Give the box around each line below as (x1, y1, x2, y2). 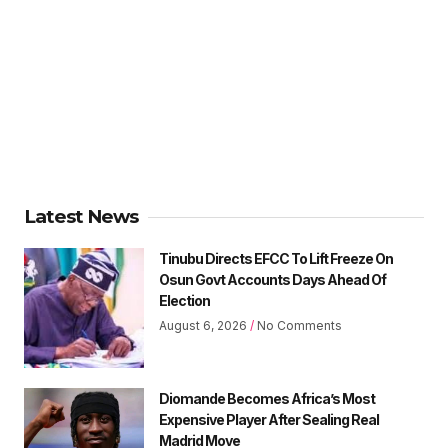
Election (159, 292, 210, 310)
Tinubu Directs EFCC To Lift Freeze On (159, 250, 393, 268)
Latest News (24, 205, 138, 229)
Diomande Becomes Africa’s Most (159, 390, 375, 408)
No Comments (254, 318, 342, 334)
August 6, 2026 (159, 318, 250, 334)
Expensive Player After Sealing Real (159, 411, 379, 429)
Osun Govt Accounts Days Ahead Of (159, 271, 386, 289)
